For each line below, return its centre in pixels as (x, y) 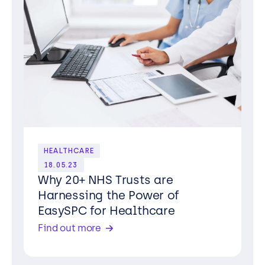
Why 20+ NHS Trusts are (106, 180)
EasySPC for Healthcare (106, 211)
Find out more (70, 228)
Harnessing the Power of (109, 195)
